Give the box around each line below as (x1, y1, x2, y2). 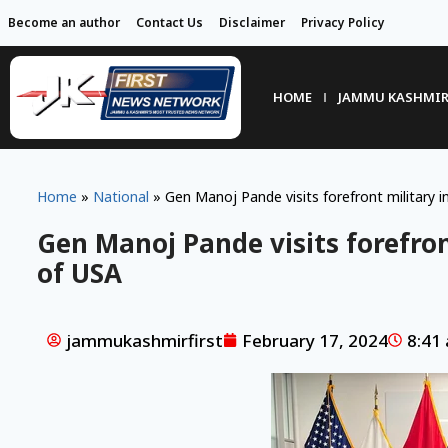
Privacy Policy (301, 14, 385, 31)
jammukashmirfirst (65, 328, 223, 352)
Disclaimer (219, 14, 285, 31)
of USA (36, 254, 122, 291)
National (92, 186, 149, 206)
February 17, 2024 (241, 328, 388, 352)
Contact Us (136, 14, 203, 31)
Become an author (8, 14, 120, 31)
